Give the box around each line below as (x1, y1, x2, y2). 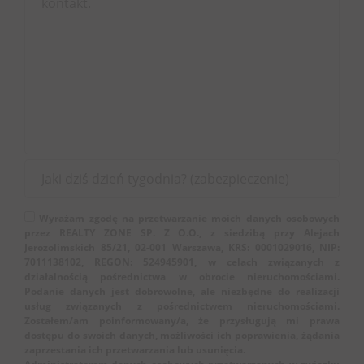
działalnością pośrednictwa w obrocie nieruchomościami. (24, 270, 340, 284)
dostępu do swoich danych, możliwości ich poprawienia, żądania (24, 328, 340, 342)
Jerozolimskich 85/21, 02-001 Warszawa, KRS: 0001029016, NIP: (24, 240, 340, 254)
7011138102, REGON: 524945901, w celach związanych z (24, 255, 340, 269)
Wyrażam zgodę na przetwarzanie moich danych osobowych (35, 211, 340, 225)
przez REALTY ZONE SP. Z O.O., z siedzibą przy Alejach (24, 226, 340, 240)
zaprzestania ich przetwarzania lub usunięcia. (24, 343, 245, 357)
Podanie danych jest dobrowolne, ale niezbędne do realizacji (24, 284, 340, 298)
